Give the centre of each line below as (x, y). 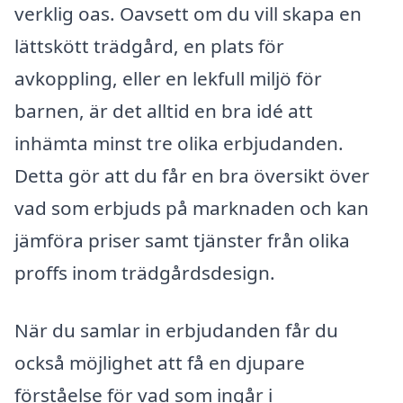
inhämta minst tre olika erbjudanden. (179, 143)
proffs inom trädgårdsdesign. (145, 273)
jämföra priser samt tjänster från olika (182, 241)
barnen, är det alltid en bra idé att (164, 111)
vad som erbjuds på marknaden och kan (192, 208)
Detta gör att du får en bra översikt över (192, 176)
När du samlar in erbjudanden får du (176, 330)
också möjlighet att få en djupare (160, 363)
